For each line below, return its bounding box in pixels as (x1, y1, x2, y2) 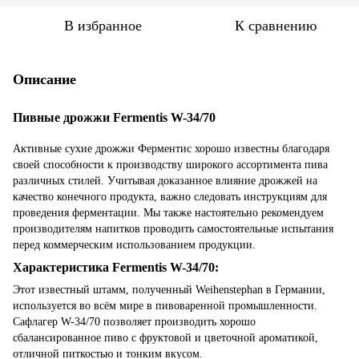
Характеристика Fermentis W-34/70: (13, 260, 219, 274)
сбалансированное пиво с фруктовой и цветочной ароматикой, (13, 331, 318, 344)
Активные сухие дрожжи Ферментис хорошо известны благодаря (13, 142, 329, 155)
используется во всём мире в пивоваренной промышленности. (13, 299, 317, 312)
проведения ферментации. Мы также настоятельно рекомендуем (13, 206, 324, 219)
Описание (13, 71, 76, 87)
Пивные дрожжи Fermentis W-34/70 (13, 110, 219, 124)
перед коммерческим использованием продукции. (13, 238, 256, 251)
